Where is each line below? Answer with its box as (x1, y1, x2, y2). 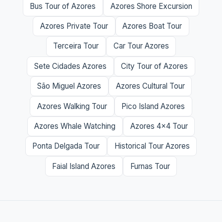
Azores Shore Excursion (110, 1, 192, 11)
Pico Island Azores (121, 101, 185, 111)
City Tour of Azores (121, 61, 188, 71)
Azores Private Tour (40, 21, 108, 31)
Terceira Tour (53, 41, 99, 51)
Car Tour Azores (113, 41, 169, 51)
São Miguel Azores (37, 81, 102, 91)
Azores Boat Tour (122, 21, 182, 31)
